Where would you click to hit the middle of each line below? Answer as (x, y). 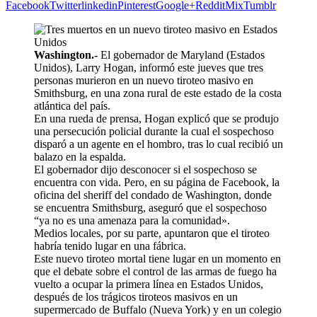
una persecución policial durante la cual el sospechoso (154, 131)
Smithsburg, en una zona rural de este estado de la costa (158, 93)
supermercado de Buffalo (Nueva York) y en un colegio (158, 309)
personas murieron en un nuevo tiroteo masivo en (144, 80)
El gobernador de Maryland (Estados (181, 54)
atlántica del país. (72, 105)
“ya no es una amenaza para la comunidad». (132, 220)
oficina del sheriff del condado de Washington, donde (153, 195)
